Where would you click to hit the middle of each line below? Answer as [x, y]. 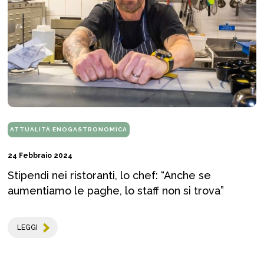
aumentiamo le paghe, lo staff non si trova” [116, 191]
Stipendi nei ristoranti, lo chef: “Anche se [109, 176]
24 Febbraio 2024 [40, 156]
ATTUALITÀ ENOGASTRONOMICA [69, 130]
